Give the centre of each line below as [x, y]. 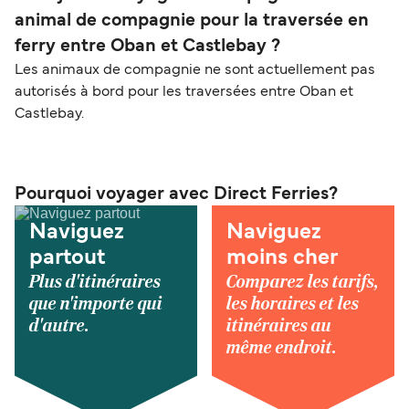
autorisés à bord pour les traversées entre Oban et [184, 93]
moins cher [282, 259]
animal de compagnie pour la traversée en [192, 21]
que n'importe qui [96, 304]
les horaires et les [293, 304]
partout [67, 259]
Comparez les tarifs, [303, 283]
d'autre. [59, 326]
